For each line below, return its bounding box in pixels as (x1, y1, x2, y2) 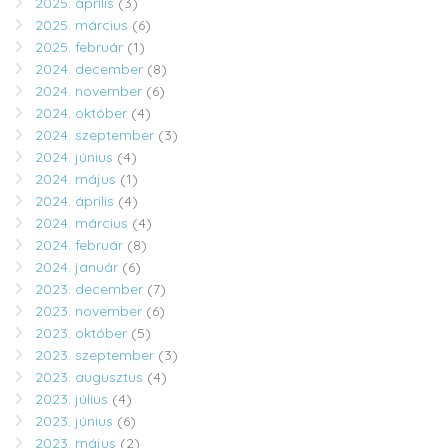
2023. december (35, 280, 143, 299)
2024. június (35, 148, 113, 167)
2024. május (35, 170, 116, 189)
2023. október (35, 324, 127, 343)
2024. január (35, 258, 118, 277)
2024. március (35, 214, 128, 233)
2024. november (35, 82, 142, 101)
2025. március (35, 16, 128, 35)
